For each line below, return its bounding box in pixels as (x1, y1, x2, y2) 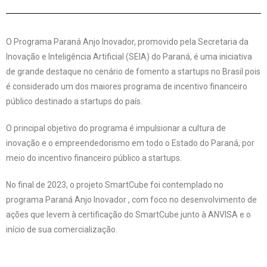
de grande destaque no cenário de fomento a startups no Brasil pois (6, 67, 260, 76)
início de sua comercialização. (6, 225, 117, 234)
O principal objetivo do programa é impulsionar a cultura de (6, 123, 226, 133)
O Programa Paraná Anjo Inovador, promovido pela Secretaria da (6, 37, 249, 46)
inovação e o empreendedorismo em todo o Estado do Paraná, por (6, 138, 254, 148)
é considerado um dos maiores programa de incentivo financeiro (6, 82, 247, 91)
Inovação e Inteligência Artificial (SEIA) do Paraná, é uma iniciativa (6, 52, 252, 61)
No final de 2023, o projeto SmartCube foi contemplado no (6, 180, 223, 190)
